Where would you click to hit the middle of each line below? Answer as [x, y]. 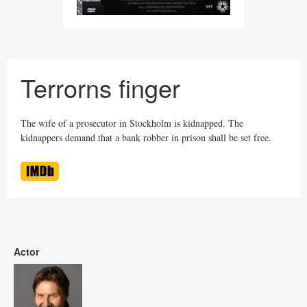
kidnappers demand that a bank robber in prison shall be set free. [146, 138]
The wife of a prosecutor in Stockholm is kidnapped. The [132, 123]
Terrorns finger [100, 88]
